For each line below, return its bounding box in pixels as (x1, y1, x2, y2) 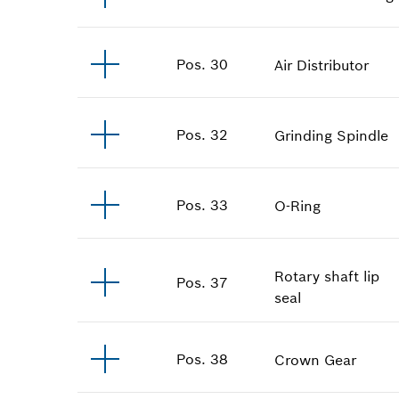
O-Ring (274, 196, 322, 215)
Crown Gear (274, 350, 357, 369)
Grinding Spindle (274, 126, 389, 144)
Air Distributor (274, 55, 370, 74)
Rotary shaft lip (274, 266, 380, 285)
